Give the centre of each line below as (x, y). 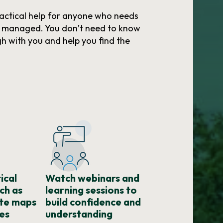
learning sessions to (91, 190)
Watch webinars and (93, 178)
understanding (79, 214)
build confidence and (93, 202)
